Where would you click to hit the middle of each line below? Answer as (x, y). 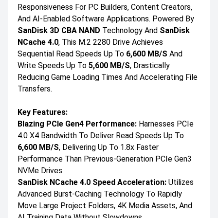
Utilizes (180, 182)
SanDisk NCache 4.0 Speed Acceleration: (92, 182)
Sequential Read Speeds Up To (72, 54)
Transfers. (35, 89)
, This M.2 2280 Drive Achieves (111, 42)
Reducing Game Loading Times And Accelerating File (108, 77)
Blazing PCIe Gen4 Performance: (77, 124)
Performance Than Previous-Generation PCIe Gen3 (105, 159)
